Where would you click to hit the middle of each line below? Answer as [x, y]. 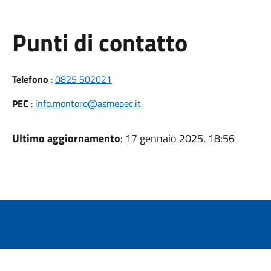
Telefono [30, 79]
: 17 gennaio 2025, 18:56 [177, 138]
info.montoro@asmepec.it [88, 103]
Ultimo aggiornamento [66, 138]
